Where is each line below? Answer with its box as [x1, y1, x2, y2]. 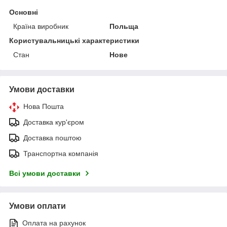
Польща [109, 22, 139, 30]
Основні [9, 8, 38, 16]
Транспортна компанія [23, 149, 98, 158]
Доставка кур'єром [23, 118, 84, 126]
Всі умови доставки [9, 169, 81, 177]
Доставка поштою [23, 133, 82, 142]
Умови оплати [9, 201, 66, 210]
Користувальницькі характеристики [9, 36, 139, 45]
